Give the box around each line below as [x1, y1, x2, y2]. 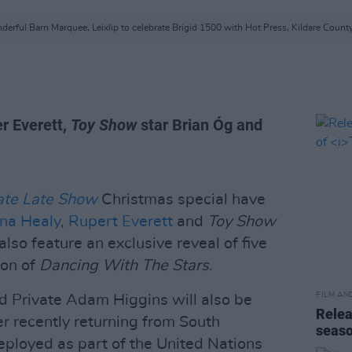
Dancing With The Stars [39, 258, 209, 273]
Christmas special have [97, 192, 266, 207]
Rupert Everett [68, 214, 173, 229]
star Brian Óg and [137, 115, 262, 134]
